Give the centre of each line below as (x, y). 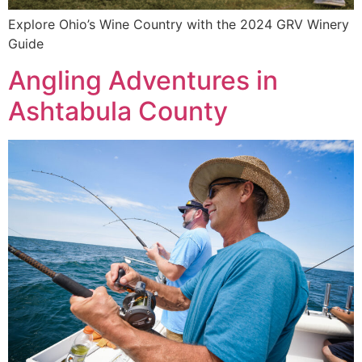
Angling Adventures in (143, 80)
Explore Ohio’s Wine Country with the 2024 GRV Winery (179, 25)
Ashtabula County (118, 111)
